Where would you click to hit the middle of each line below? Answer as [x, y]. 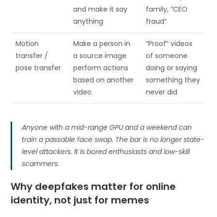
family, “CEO [167, 9]
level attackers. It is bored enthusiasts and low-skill [106, 151]
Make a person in [102, 44]
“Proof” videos [169, 44]
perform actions [101, 68]
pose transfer [39, 68]
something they [173, 80]
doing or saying [172, 68]
